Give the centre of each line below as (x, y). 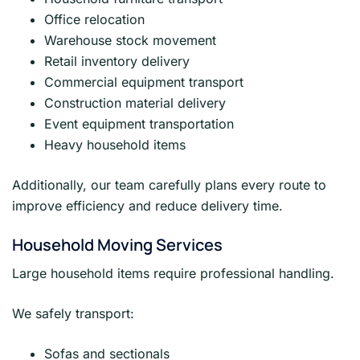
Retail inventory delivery (117, 61)
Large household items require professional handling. (173, 274)
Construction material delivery (135, 103)
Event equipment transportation (139, 124)
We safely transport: (73, 314)
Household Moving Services (117, 245)
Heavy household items (115, 145)
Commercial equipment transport (144, 82)
